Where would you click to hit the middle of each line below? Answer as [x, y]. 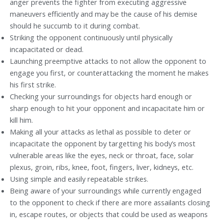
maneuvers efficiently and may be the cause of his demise [104, 14]
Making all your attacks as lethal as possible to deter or [100, 131]
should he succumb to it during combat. [75, 25]
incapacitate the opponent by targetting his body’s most [103, 143]
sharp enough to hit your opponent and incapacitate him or [107, 108]
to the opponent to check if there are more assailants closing [110, 202]
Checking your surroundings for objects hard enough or [101, 96]
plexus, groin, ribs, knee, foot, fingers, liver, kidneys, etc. [102, 167]
